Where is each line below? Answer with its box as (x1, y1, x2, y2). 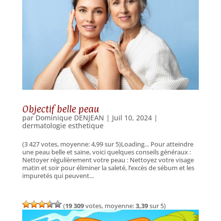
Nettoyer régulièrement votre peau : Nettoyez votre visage (22, 155, 194, 164)
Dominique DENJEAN (35, 112, 104, 122)
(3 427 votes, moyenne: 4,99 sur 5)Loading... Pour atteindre (22, 139, 193, 148)
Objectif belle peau (22, 103, 99, 114)
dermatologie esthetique (22, 120, 104, 130)
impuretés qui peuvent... (22, 171, 94, 180)
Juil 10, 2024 (111, 112, 152, 122)
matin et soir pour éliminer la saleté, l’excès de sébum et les (22, 163, 194, 172)
